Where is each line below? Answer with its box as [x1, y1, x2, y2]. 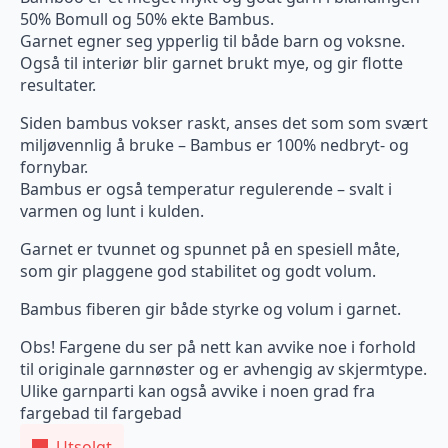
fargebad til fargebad [20, 402, 182, 425]
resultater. [20, 74, 96, 97]
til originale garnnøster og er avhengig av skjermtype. [20, 358, 427, 381]
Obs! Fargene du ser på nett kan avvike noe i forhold [20, 336, 416, 359]
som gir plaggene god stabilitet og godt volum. [20, 260, 376, 283]
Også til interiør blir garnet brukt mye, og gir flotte [20, 52, 403, 75]
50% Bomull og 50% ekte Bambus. [20, 8, 274, 31]
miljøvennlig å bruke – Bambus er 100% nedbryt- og [20, 134, 409, 157]
